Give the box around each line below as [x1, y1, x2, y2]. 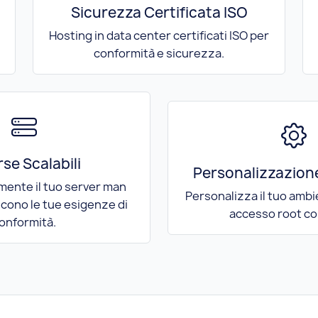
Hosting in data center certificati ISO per [49, 28, 269, 44]
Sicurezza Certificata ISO [70, 3, 248, 23]
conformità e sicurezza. [94, 45, 224, 62]
